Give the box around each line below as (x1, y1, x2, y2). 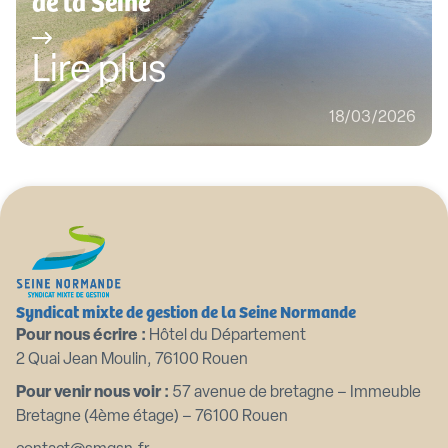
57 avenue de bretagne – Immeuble (169, 385, 421, 401)
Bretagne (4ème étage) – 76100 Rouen (16, 409, 288, 425)
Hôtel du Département (146, 328, 306, 344)
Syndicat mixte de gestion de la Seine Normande (16, 299, 356, 323)
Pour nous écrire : (16, 328, 146, 344)
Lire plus (32, 52, 166, 91)
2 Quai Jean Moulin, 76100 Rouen (16, 352, 248, 368)
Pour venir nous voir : (16, 385, 169, 401)
